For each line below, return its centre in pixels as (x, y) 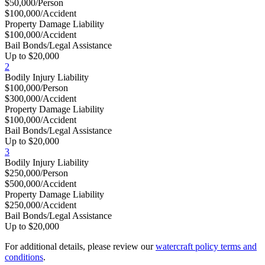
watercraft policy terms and (206, 246)
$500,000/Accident (41, 183)
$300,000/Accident (41, 98)
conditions (24, 257)
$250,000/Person (36, 173)
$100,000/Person (36, 88)
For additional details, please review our (80, 246)
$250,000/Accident (41, 205)
